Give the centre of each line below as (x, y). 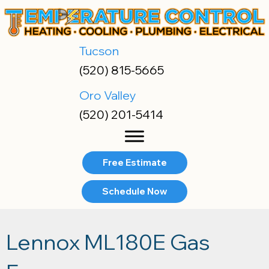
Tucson (99, 51)
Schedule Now (134, 192)
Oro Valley (108, 95)
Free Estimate (134, 163)
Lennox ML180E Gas (108, 242)
